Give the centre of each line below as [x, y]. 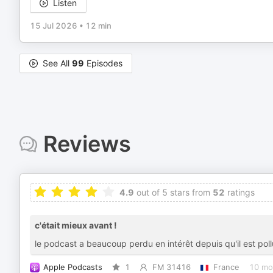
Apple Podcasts [73, 267]
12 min [98, 26]
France [226, 267]
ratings [240, 192]
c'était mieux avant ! [76, 225]
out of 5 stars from [172, 192]
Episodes [103, 63]
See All [57, 63]
